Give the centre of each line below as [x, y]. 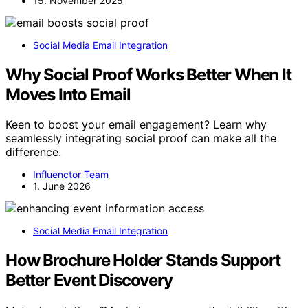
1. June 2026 [62, 186]
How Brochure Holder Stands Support [143, 261]
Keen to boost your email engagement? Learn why [136, 125]
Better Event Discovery [89, 280]
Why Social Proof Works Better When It [148, 74]
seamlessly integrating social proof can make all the [141, 139]
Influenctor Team [71, 175]
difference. [33, 152]
